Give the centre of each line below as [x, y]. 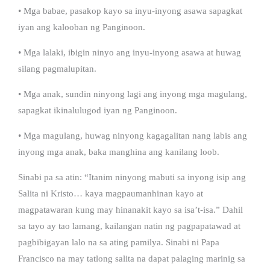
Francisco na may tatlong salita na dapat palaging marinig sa [132, 258]
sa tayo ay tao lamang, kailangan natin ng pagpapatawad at [129, 226]
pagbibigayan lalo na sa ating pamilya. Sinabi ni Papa [119, 242]
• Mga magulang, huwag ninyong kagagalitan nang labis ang [133, 135]
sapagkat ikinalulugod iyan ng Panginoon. [98, 110]
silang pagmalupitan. [57, 68]
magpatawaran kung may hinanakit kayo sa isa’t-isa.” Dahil [130, 209]
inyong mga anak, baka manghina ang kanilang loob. [119, 152]
